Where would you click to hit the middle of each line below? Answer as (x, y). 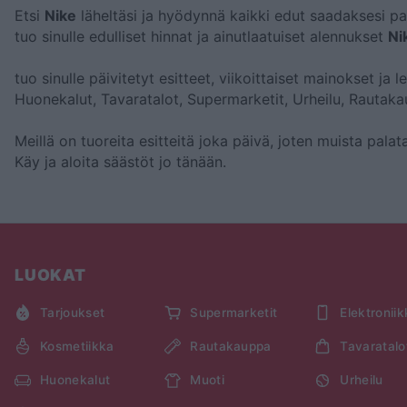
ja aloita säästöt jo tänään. (135, 162)
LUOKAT (50, 275)
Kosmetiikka (77, 346)
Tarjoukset (73, 312)
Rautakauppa (231, 346)
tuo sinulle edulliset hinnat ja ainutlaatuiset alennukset (201, 36)
